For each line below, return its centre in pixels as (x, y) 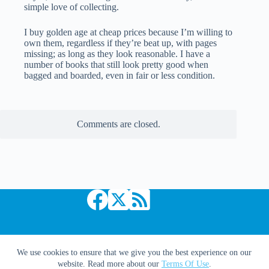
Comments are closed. (118, 124)
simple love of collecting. (71, 7)
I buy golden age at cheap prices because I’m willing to (128, 32)
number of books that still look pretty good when (116, 64)
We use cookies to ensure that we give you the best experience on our (134, 252)
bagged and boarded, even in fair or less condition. (119, 75)
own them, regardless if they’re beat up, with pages (120, 43)
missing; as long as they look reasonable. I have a (117, 53)
